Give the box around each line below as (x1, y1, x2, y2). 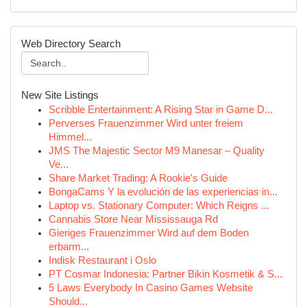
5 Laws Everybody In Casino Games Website (49, 282, 253, 293)
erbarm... (49, 241, 89, 252)
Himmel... (49, 132, 92, 143)
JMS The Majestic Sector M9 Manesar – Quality (49, 145, 265, 156)
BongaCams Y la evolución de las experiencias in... (49, 186, 278, 197)
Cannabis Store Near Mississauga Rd (49, 214, 218, 225)
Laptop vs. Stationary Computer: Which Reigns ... (49, 200, 269, 211)
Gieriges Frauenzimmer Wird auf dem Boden (49, 228, 249, 238)
